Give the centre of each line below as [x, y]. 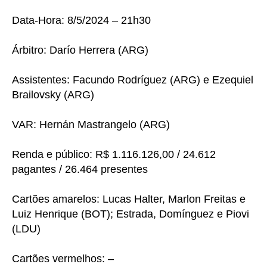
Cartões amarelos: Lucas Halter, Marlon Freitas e [129, 199]
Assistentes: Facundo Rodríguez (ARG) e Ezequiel [133, 80]
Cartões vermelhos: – [63, 259]
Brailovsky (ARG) [53, 95]
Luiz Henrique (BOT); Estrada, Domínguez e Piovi [131, 214]
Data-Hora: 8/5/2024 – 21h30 [81, 21]
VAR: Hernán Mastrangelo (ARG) [91, 125]
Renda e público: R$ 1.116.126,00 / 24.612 [114, 155]
